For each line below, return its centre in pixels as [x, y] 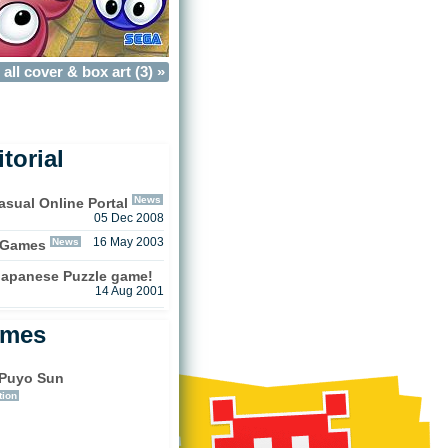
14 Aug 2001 [129, 290]
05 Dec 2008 [128, 217]
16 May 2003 [128, 242]
